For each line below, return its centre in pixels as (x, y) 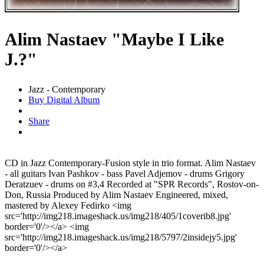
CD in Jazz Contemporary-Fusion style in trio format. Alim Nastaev (130, 163)
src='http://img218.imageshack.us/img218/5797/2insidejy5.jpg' (121, 237)
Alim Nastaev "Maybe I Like (114, 39)
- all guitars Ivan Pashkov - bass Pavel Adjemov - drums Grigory (125, 174)
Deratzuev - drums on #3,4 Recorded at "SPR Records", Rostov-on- (132, 184)
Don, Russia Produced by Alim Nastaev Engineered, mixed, (116, 195)
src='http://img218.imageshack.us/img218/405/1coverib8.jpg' (118, 216)
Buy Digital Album (64, 100)
